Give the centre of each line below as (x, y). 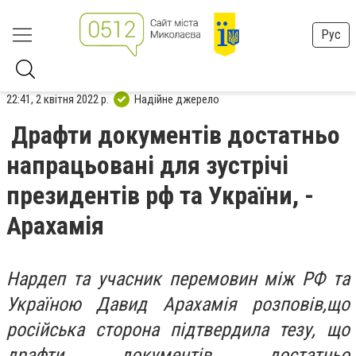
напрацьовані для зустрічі (147, 165)
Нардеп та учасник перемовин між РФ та (178, 279)
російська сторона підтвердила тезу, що (178, 330)
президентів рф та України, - (160, 195)
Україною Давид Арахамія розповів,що (178, 304)
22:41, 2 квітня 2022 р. (58, 99)
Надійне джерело (177, 99)
